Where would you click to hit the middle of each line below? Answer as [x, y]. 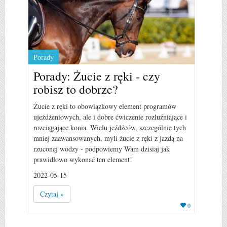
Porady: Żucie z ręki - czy [97, 76]
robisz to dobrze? [76, 89]
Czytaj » [52, 194]
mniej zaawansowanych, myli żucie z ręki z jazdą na [108, 138]
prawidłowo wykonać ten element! [83, 159]
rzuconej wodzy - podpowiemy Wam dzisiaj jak [102, 148]
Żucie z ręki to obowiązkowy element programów [105, 106]
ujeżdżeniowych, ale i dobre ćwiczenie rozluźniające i [110, 117]
